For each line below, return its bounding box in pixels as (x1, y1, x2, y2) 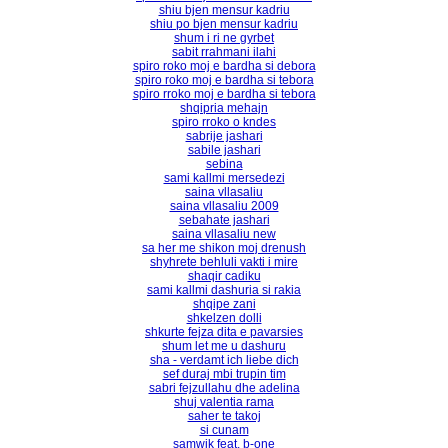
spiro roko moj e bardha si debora (132, 59, 316, 73)
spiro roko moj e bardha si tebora (134, 73, 314, 87)
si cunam (199, 423, 249, 437)
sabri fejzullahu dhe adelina (148, 381, 300, 395)
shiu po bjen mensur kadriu (150, 17, 298, 31)
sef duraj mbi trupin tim (162, 367, 286, 381)
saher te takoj (187, 409, 261, 423)
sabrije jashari (185, 129, 263, 143)
